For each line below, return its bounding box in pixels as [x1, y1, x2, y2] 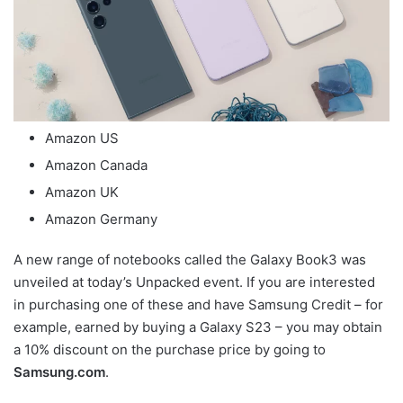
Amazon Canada [45, 157, 148, 175]
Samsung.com [13, 363, 105, 381]
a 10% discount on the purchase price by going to [13, 341, 326, 359]
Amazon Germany [45, 210, 157, 228]
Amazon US [45, 130, 119, 148]
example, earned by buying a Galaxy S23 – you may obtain [13, 318, 382, 336]
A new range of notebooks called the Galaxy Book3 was [13, 251, 366, 269]
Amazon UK [45, 184, 119, 201]
